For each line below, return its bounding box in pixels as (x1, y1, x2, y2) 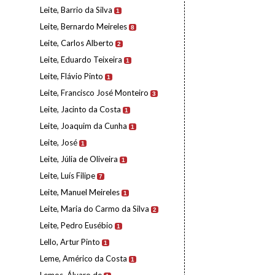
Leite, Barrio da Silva (40, 5, 112, 15)
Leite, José (40, 137, 77, 147)
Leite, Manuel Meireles (40, 187, 120, 197)
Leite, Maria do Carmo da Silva (40, 204, 149, 214)
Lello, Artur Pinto (40, 237, 100, 247)
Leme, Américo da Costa (40, 254, 127, 263)
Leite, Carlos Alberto (40, 38, 114, 48)
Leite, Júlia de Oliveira (40, 154, 118, 164)
